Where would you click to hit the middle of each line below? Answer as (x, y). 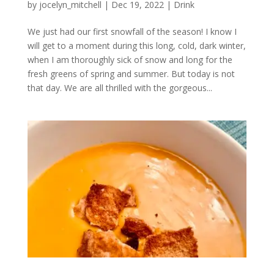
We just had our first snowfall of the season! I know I (132, 31)
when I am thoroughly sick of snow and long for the (130, 59)
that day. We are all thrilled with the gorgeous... (120, 87)
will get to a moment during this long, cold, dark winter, (136, 45)
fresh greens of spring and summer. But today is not (131, 73)
